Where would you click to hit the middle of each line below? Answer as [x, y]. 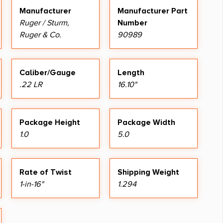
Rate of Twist [46, 172]
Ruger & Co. [40, 35]
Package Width [146, 122]
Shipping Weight [148, 172]
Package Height [50, 122]
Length [131, 72]
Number [132, 23]
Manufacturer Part [153, 11]
